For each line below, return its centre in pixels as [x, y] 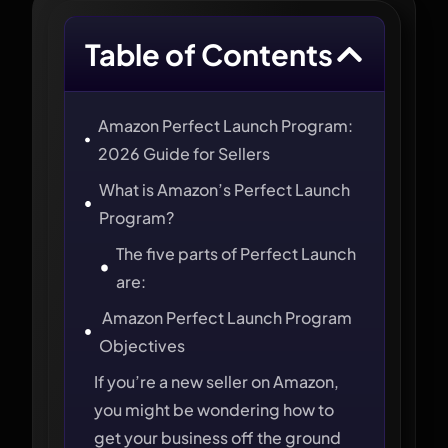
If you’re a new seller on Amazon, [217, 381]
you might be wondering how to [214, 409]
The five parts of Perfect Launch [236, 253]
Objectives [142, 345]
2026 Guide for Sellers [183, 153]
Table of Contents [209, 54]
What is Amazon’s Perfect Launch [225, 189]
